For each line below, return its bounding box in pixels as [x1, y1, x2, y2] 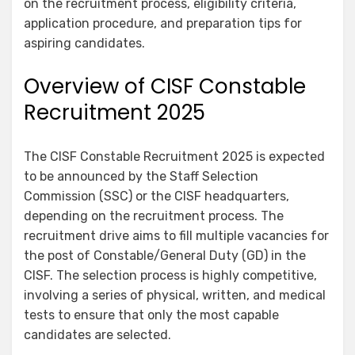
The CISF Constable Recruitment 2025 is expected [24, 149, 325, 165]
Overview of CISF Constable [24, 72, 306, 101]
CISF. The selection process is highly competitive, [24, 268, 317, 284]
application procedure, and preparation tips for [24, 16, 302, 32]
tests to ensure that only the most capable [24, 307, 279, 323]
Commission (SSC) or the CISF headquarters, [24, 189, 289, 204]
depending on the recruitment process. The [24, 208, 284, 224]
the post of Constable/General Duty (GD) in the [24, 248, 306, 264]
